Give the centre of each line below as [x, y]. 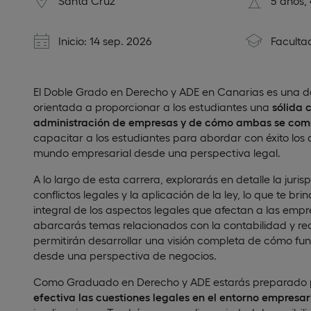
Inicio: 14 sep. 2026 [105, 41]
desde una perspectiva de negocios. [125, 255]
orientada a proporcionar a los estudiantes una [153, 107]
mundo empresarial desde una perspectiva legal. [157, 152]
